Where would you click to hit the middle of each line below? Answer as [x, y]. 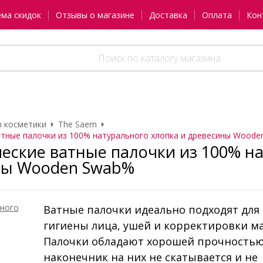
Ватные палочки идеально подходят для [151, 210]
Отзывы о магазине [95, 15]
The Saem [77, 124]
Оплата [217, 15]
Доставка [168, 15]
